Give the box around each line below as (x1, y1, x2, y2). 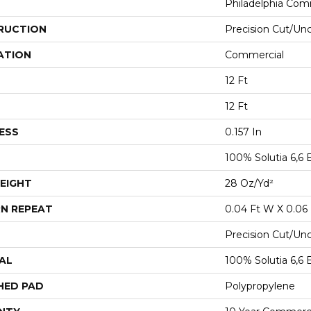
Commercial (225, 49, 284, 61)
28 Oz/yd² (225, 177, 274, 190)
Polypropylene (225, 280, 295, 292)
